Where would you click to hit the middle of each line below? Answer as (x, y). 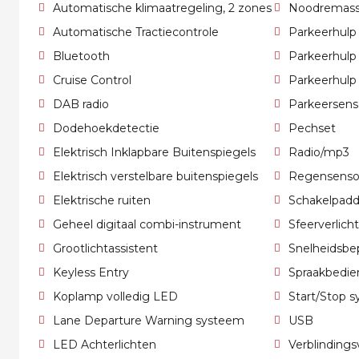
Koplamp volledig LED (115, 296)
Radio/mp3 (319, 152)
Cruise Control (92, 80)
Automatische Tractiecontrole (136, 32)
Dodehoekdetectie (106, 128)
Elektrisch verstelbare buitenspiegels (155, 176)
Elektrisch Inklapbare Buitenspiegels (154, 152)
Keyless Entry (91, 272)
